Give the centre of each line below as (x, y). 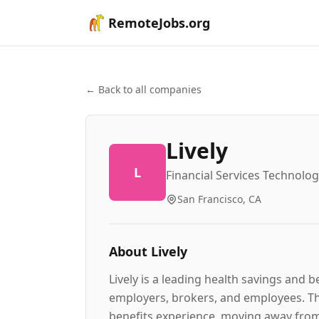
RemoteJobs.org (159, 23)
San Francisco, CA (219, 199)
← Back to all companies (143, 89)
